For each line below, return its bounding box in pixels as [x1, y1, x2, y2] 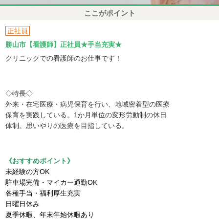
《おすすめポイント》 [5, 156, 74, 165]
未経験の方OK [5, 167, 50, 175]
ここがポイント [84, 9, 135, 17]
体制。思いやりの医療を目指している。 [5, 121, 129, 130]
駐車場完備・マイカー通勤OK [5, 178, 98, 186]
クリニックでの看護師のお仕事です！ [5, 54, 122, 62]
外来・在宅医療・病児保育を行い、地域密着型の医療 [5, 100, 170, 108]
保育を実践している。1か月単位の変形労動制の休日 [5, 110, 167, 119]
